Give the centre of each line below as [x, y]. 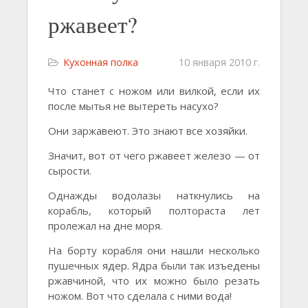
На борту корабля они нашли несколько [154, 250]
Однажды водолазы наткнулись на [154, 195]
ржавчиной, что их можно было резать [154, 280]
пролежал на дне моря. [105, 225]
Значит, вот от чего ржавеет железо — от [154, 155]
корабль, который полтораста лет [154, 210]
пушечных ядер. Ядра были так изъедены [154, 265]
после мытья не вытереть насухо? [133, 106]
